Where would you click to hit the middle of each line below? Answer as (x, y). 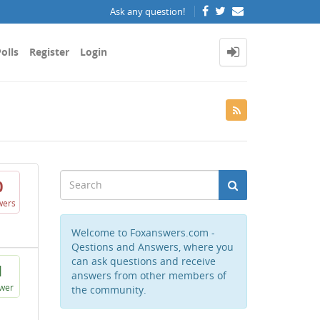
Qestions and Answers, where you (152, 247)
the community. (109, 290)
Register (49, 52)
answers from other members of (149, 275)
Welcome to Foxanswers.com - (143, 232)
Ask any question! (149, 12)
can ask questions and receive (143, 261)
